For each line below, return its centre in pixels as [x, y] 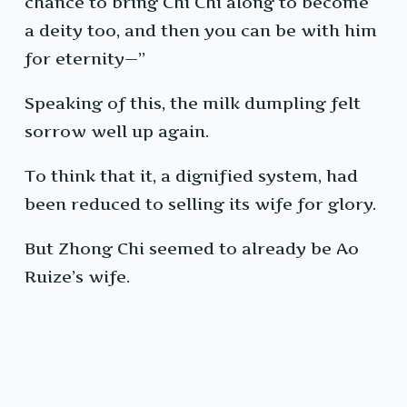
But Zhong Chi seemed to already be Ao [192, 249]
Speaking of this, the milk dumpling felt [193, 104]
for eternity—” [85, 59]
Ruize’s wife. [77, 277]
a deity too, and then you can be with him [201, 31]
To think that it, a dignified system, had [191, 176]
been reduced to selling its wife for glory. [200, 204]
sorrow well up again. [117, 132]
